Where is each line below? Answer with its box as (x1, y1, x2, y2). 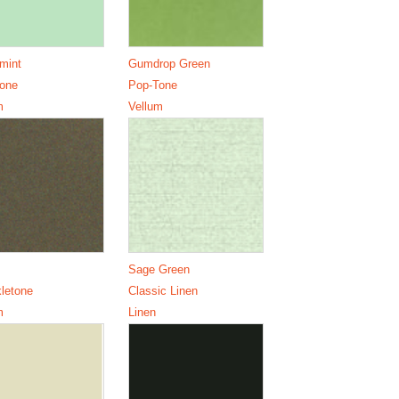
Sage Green (128, 262, 191, 276)
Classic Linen (128, 283, 199, 297)
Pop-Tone (128, 77, 178, 92)
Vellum (128, 99, 164, 113)
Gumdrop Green (128, 56, 211, 70)
